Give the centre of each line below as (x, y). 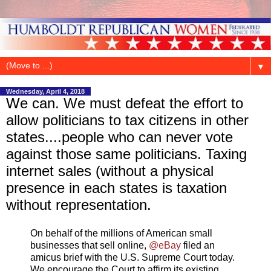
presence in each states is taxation (116, 188)
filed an (198, 246)
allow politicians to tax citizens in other (127, 120)
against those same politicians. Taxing (126, 154)
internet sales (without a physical (110, 171)
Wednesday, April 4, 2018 (45, 91)
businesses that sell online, (90, 246)
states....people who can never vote (119, 137)
